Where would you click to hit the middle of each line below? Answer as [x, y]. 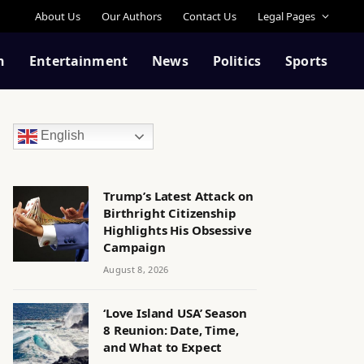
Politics [237, 61]
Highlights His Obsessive [178, 230]
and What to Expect [163, 347]
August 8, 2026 [136, 269]
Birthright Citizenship [170, 213]
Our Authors [131, 16]
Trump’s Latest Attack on [178, 196]
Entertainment [79, 61]
